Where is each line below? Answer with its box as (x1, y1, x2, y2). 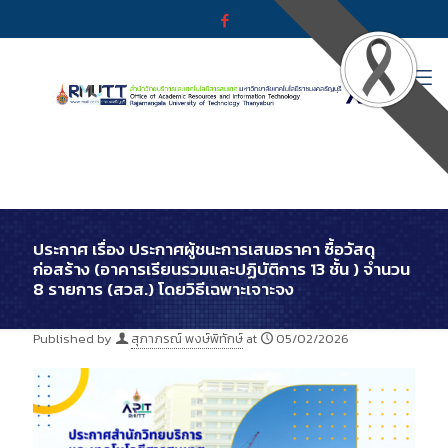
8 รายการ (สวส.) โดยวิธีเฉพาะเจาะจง (33, 276, 294, 302)
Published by (33, 329, 112, 348)
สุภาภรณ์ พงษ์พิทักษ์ (131, 329, 243, 348)
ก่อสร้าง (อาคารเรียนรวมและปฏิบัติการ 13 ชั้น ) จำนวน (33, 256, 410, 282)
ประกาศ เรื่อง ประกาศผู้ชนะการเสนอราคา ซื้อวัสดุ (33, 236, 375, 262)
